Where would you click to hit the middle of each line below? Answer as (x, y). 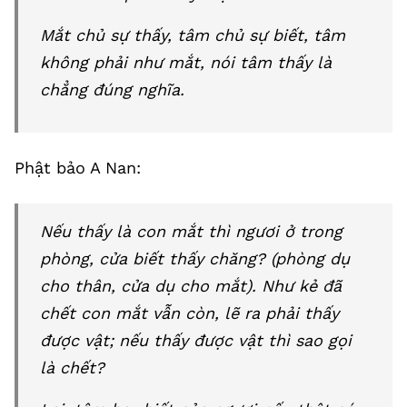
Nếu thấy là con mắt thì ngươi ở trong (191, 231)
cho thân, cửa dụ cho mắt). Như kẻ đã (191, 286)
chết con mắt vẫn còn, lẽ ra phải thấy (189, 313)
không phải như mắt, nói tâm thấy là (186, 62)
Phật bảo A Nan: (78, 168)
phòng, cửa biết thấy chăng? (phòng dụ (195, 258)
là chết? (72, 367)
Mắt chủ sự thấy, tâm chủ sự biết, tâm (193, 35)
